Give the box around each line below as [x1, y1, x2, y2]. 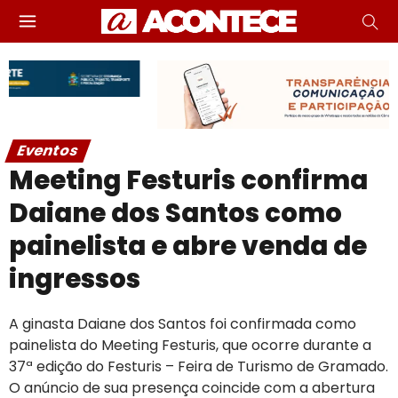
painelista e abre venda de [9, 227, 367, 264]
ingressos [9, 260, 140, 297]
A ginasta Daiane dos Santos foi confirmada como [9, 313, 356, 334]
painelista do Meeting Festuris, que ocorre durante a [9, 334, 371, 355]
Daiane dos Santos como [9, 195, 342, 231]
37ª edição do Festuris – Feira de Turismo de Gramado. [9, 355, 388, 377]
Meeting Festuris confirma [9, 162, 368, 198]
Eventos [13, 139, 83, 161]
